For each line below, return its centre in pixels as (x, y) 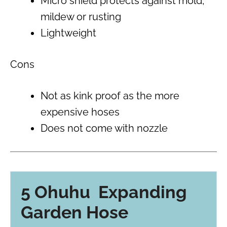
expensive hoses (80, 112)
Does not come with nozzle (104, 128)
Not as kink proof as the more (110, 96)
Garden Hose (74, 212)
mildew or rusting (81, 16)
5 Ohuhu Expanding (104, 192)
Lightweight (68, 33)
